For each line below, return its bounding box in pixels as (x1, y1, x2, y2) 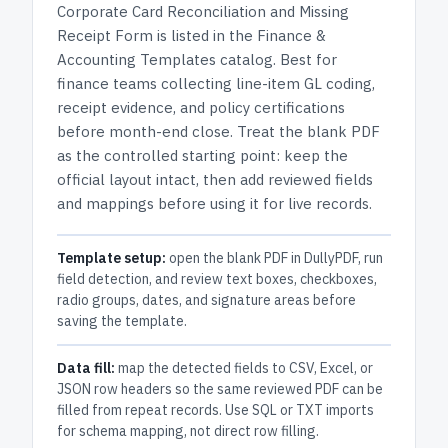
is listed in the (153, 26, 257, 45)
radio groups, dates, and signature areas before (57, 291, 356, 309)
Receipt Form (57, 26, 153, 45)
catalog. (216, 50, 280, 69)
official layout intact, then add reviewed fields (57, 170, 373, 189)
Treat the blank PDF (237, 122, 380, 141)
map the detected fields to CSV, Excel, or (115, 359, 373, 377)
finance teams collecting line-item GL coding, (57, 74, 375, 93)
